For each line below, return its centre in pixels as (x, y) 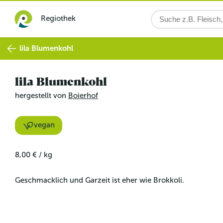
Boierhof (83, 96)
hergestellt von (42, 96)
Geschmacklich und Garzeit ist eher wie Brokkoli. (100, 180)
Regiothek (58, 18)
